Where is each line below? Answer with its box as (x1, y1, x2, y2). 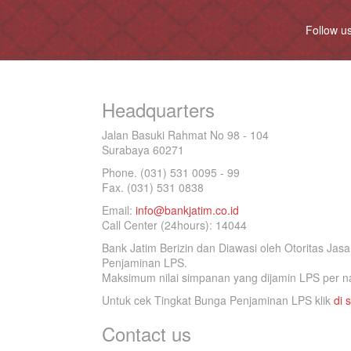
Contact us (102, 320, 191, 347)
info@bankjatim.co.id (136, 202, 239, 218)
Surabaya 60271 (102, 142, 184, 157)
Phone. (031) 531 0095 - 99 (102, 165, 240, 180)
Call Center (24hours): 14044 (102, 217, 247, 233)
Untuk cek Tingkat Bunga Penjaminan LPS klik (102, 292, 334, 308)
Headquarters (102, 96, 215, 123)
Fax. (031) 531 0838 (102, 179, 204, 195)
